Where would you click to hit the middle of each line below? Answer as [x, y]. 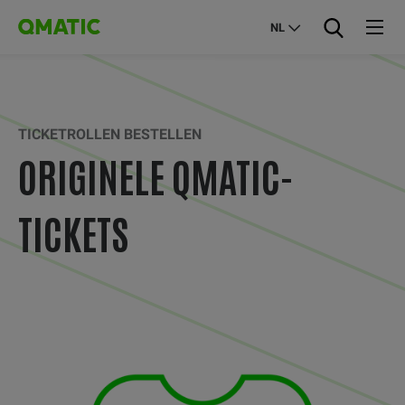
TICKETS [73, 232]
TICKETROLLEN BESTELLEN [110, 134]
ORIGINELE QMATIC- [156, 175]
